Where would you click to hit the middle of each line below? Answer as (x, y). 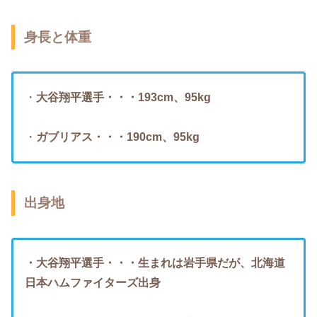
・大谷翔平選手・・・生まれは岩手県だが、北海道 (155, 263)
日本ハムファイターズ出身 (93, 282)
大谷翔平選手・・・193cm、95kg (123, 97)
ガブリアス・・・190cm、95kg (118, 137)
